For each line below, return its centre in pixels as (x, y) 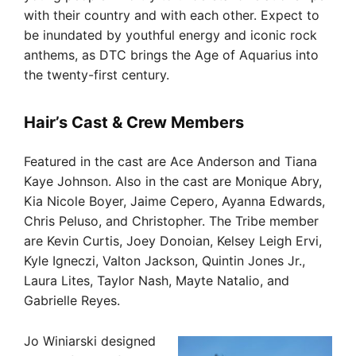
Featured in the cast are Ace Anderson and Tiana (170, 161)
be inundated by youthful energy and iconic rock (170, 35)
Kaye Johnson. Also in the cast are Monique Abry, (173, 181)
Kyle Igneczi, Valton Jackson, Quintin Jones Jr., (164, 260)
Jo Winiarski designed (90, 341)
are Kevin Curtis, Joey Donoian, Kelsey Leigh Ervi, (173, 240)
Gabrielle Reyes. (72, 300)
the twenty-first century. (97, 74)
